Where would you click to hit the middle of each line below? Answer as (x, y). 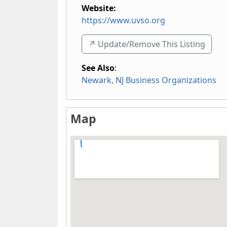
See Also (98, 68)
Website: (99, 8)
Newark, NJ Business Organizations (149, 80)
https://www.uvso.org (123, 20)
